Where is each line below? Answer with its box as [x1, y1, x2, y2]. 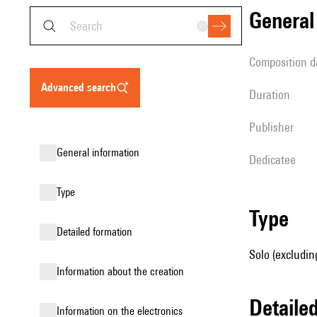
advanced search [47, 81, 116, 94]
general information [63, 146, 139, 159]
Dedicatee [256, 152, 296, 167]
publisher [255, 120, 294, 134]
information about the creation [59, 265, 184, 278]
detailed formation [63, 225, 132, 238]
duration [256, 87, 290, 102]
